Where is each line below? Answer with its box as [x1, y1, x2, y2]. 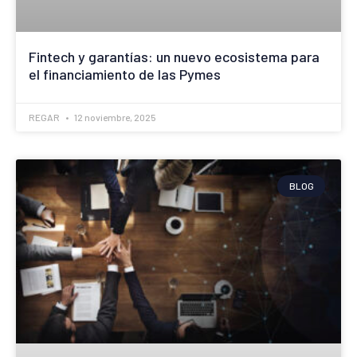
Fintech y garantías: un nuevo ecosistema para [29, 48, 320, 66]
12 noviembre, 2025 [73, 112, 156, 124]
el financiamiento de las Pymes [29, 65, 221, 84]
